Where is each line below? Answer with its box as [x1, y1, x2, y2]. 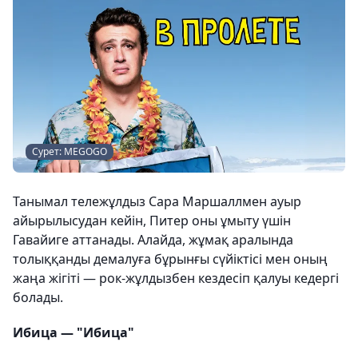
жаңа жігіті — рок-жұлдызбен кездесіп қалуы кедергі [13, 269, 339, 287]
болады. [13, 288, 63, 306]
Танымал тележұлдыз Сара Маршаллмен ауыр [13, 193, 301, 210]
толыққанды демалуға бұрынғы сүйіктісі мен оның [13, 250, 328, 268]
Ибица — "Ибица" [13, 324, 134, 341]
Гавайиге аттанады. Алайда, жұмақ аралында [13, 231, 293, 249]
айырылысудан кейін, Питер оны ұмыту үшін [13, 212, 291, 229]
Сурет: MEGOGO [32, 145, 107, 158]
